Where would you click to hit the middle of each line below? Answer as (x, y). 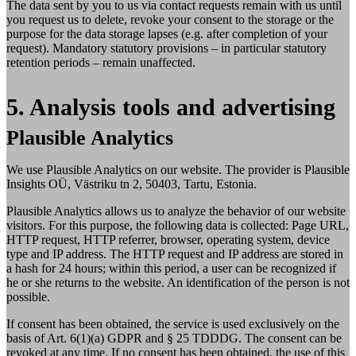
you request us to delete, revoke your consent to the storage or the (170, 19)
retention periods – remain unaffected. (101, 62)
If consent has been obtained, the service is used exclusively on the (173, 324)
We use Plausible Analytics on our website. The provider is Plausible (178, 170)
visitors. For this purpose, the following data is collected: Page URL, (178, 226)
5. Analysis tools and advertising (171, 106)
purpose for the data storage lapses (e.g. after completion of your (167, 33)
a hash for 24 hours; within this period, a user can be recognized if (171, 269)
